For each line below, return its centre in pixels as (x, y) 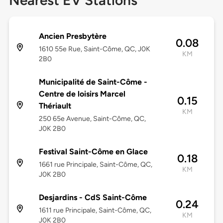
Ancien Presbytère (72, 36)
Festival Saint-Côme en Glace (93, 152)
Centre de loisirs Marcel (82, 94)
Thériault (55, 106)
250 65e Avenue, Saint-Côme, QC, (92, 119)
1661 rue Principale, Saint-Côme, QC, (95, 165)
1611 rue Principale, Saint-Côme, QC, (95, 211)
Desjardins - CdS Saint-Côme (93, 198)
